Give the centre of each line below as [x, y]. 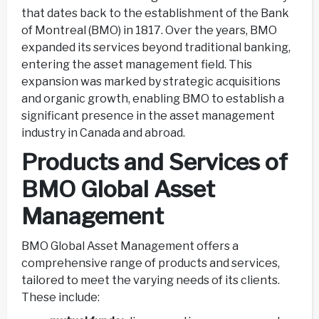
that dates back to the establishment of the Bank [155, 13]
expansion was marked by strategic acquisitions [151, 81]
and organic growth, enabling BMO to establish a [153, 98]
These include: [62, 298]
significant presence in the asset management [148, 115]
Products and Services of [155, 162]
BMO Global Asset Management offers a [130, 246]
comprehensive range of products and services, [151, 263]
